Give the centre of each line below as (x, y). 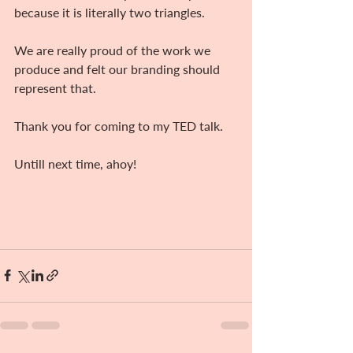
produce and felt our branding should (119, 69)
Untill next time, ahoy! (75, 163)
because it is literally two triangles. (110, 12)
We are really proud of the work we (114, 50)
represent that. (55, 87)
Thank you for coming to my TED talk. (119, 125)
